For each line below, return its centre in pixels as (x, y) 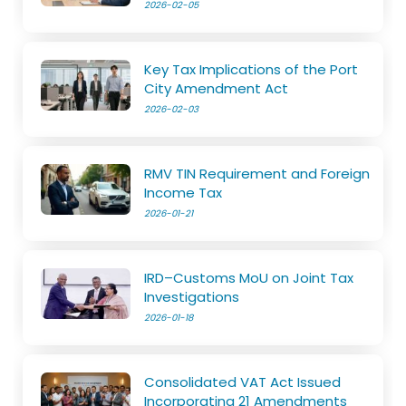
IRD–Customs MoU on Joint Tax (249, 277)
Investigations (192, 296)
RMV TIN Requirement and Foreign (257, 173)
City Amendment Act (217, 88)
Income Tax (184, 192)
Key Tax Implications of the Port (251, 69)
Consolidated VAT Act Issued (243, 382)
